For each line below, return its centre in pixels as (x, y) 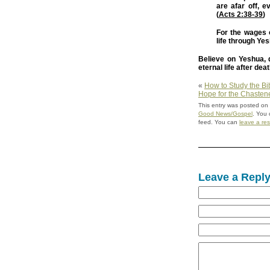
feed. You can (219, 122)
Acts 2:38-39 (241, 15)
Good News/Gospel (225, 114)
